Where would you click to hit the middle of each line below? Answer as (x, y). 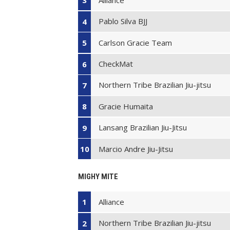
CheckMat (116, 64)
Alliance (112, 202)
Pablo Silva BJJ (123, 21)
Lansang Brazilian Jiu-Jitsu (143, 128)
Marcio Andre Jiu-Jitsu (136, 149)
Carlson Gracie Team (136, 42)
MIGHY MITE (98, 177)
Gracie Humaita (126, 106)
